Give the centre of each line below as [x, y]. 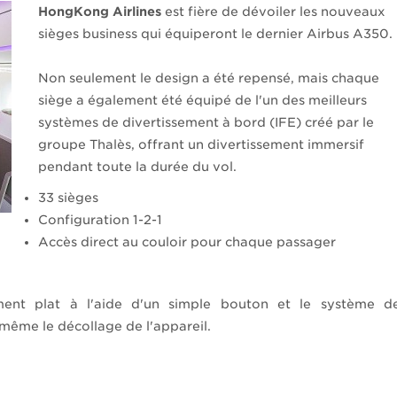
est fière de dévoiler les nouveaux [274, 12]
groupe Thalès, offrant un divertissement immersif [202, 144]
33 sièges [69, 198]
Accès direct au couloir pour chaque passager [187, 242]
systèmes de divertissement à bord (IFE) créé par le [206, 122]
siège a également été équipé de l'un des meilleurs [203, 100]
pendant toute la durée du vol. [138, 167]
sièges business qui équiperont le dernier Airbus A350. [216, 34]
